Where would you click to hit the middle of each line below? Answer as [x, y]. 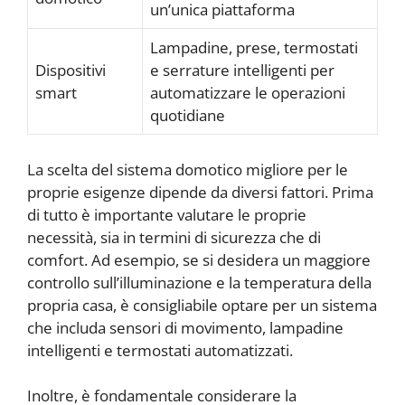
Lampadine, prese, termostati [254, 48]
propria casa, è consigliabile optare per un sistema [202, 305]
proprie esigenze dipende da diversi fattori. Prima [200, 192]
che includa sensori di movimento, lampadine [185, 327]
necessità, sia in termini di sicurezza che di [174, 237]
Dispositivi [71, 71]
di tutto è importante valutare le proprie [167, 214]
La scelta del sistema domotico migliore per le [188, 169]
